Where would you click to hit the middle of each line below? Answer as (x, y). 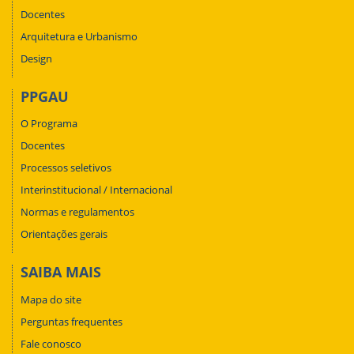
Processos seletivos (66, 168)
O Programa (49, 124)
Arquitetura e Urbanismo (79, 36)
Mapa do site (51, 299)
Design (36, 58)
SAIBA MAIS (61, 272)
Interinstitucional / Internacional (96, 190)
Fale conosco (51, 343)
